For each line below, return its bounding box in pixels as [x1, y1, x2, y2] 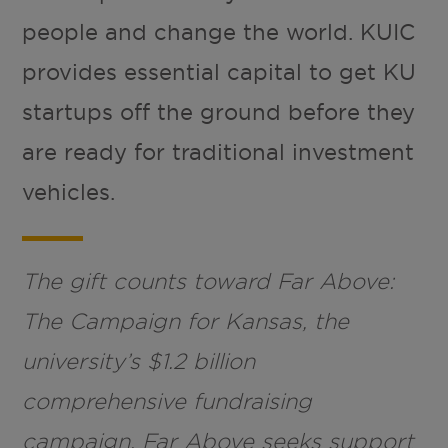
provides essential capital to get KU [22, 58, 417, 87]
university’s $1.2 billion [22, 347, 256, 375]
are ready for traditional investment [22, 138, 415, 167]
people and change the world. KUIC [22, 18, 416, 47]
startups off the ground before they [22, 98, 416, 127]
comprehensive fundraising [22, 387, 313, 415]
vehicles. [22, 178, 116, 207]
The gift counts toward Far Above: [22, 267, 395, 295]
